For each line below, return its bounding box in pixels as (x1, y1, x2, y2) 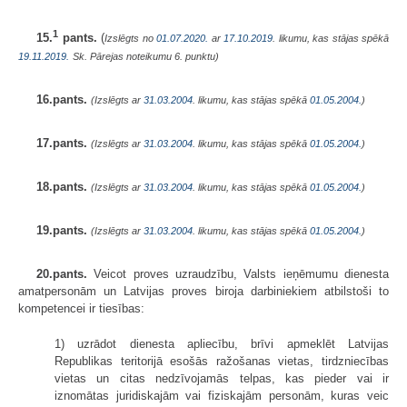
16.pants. (36, 93, 87, 107)
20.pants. (36, 267, 87, 282)
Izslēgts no (104, 33, 156, 45)
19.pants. (36, 223, 87, 238)
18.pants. (36, 180, 87, 194)
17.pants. (36, 136, 87, 151)
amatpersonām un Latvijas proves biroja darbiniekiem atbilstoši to (18, 284, 389, 299)
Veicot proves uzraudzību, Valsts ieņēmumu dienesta (87, 267, 389, 282)
